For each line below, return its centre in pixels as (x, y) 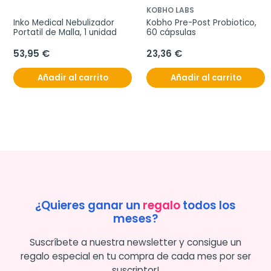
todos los (208, 206)
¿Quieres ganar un (89, 206)
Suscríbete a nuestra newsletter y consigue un (135, 243)
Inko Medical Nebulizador (64, 23)
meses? (135, 219)
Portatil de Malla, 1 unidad (65, 33)
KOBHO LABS (170, 10)
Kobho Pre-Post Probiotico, (201, 23)
